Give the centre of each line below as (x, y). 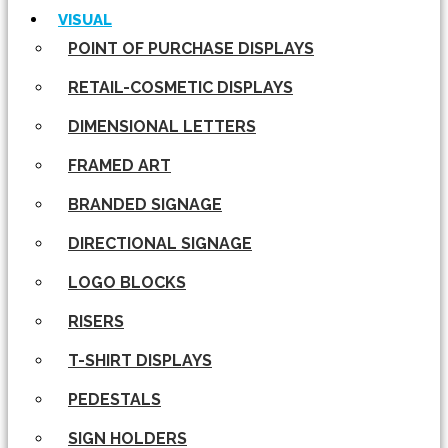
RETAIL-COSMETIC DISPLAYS (180, 87)
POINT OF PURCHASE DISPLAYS (191, 48)
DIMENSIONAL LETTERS (162, 126)
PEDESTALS (114, 399)
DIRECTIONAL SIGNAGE (160, 243)
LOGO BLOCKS (127, 282)
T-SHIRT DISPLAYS (140, 360)
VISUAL (85, 20)
